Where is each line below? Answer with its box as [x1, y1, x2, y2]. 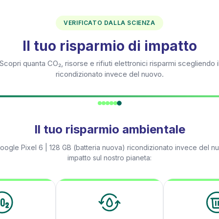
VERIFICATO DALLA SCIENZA [64, 19, 155, 26]
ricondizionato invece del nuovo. [55, 69, 164, 79]
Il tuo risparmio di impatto [22, 38, 197, 54]
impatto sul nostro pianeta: [67, 153, 152, 162]
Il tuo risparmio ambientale [34, 122, 185, 136]
